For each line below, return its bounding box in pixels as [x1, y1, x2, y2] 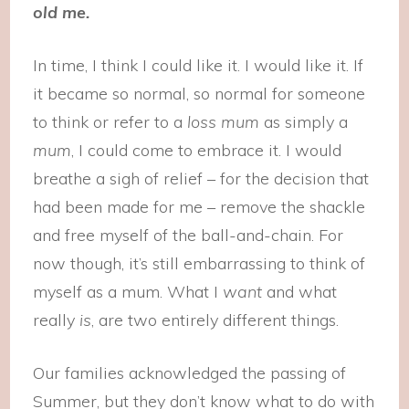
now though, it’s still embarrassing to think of [33, 253, 366, 274]
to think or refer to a [33, 111, 188, 132]
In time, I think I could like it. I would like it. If [33, 55, 364, 76]
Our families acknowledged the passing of [33, 362, 347, 383]
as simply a [264, 111, 349, 132]
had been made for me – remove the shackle [33, 196, 366, 217]
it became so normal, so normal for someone [33, 83, 366, 104]
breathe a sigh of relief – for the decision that [33, 168, 370, 189]
